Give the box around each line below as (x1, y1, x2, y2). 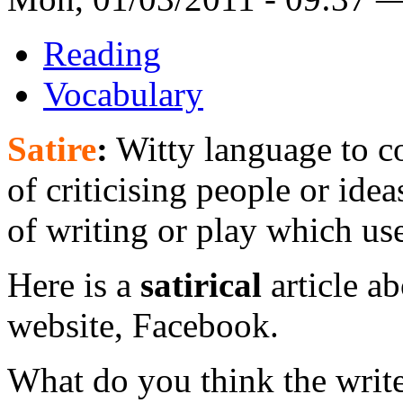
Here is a (7, 265, 140, 305)
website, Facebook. (7, 306, 279, 345)
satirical (140, 265, 262, 305)
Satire (7, 130, 96, 169)
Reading (43, 34, 161, 74)
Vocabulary (43, 75, 203, 114)
